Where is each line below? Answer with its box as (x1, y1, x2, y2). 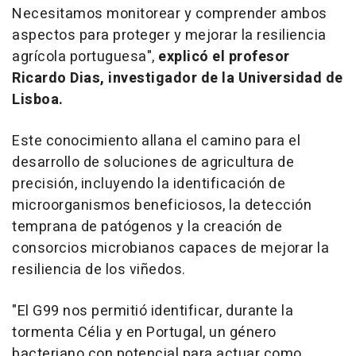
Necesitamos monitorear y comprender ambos (12, 3, 327, 25)
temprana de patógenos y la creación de (12, 216, 282, 238)
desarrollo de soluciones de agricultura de (12, 152, 294, 173)
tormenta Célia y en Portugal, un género (12, 322, 277, 343)
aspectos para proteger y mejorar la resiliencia (12, 25, 327, 46)
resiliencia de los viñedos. (12, 259, 186, 281)
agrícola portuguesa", (12, 46, 158, 68)
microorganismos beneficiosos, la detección (12, 195, 311, 216)
